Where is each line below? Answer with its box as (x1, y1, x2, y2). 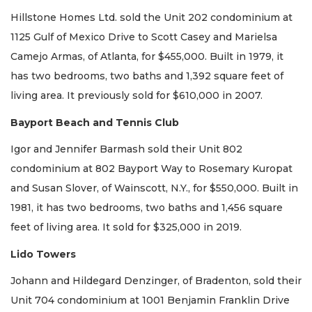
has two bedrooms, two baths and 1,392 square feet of (10, 70, 283, 83)
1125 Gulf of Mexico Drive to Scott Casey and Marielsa (10, 31, 277, 44)
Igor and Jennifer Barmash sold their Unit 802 (10, 143, 242, 156)
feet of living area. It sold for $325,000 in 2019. (10, 221, 242, 234)
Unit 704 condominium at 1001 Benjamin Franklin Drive (10, 294, 290, 307)
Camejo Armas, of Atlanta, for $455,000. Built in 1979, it (10, 50, 283, 63)
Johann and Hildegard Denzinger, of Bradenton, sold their (10, 274, 302, 288)
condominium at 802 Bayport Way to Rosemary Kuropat (10, 162, 292, 175)
